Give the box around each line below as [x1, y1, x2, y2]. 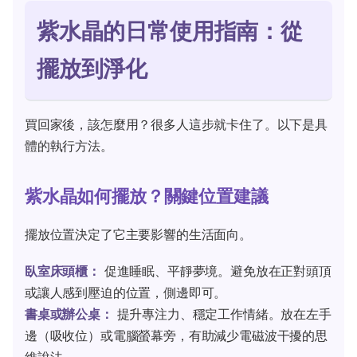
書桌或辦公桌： [25, 306, 113, 322]
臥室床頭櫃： [25, 263, 100, 279]
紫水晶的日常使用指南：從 [37, 17, 303, 45]
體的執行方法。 [25, 137, 113, 154]
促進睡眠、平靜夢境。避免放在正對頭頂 [100, 263, 331, 279]
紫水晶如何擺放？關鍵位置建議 [25, 184, 269, 206]
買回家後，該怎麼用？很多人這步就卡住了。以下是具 [25, 116, 328, 132]
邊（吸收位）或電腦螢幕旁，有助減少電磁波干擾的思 [25, 328, 328, 343]
